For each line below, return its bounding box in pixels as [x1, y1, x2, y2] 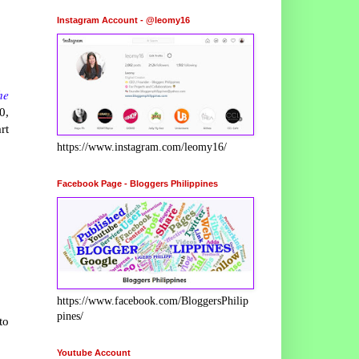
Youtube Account [57, 347, 131, 357]
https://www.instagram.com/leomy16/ [57, 140, 227, 153]
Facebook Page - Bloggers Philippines [57, 178, 218, 188]
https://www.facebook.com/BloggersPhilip [57, 294, 248, 307]
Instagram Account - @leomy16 [57, 14, 190, 25]
